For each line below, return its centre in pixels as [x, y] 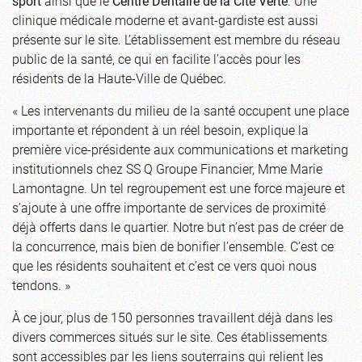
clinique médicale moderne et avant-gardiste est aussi [165, 20]
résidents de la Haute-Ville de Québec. [119, 78]
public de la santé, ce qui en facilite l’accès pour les [156, 59]
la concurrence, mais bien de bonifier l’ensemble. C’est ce [173, 246]
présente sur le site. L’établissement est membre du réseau [176, 40]
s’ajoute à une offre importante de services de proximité [169, 208]
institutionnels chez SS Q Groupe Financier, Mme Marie [167, 169]
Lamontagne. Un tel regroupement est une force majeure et [179, 188]
